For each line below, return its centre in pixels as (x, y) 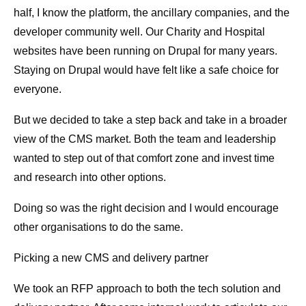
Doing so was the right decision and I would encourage (146, 208)
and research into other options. (90, 178)
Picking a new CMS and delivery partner (111, 258)
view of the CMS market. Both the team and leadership (145, 139)
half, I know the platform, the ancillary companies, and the (152, 13)
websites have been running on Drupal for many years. (145, 51)
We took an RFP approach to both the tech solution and (147, 289)
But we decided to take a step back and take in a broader (150, 120)
